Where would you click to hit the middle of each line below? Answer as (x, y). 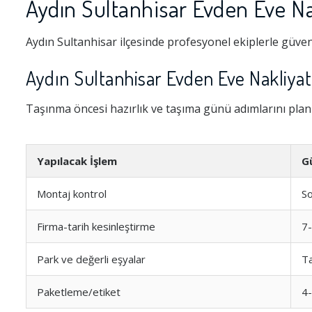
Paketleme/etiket (79, 292)
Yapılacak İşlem (77, 161)
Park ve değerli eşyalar (91, 259)
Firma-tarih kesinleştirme (96, 226)
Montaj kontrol (72, 194)
